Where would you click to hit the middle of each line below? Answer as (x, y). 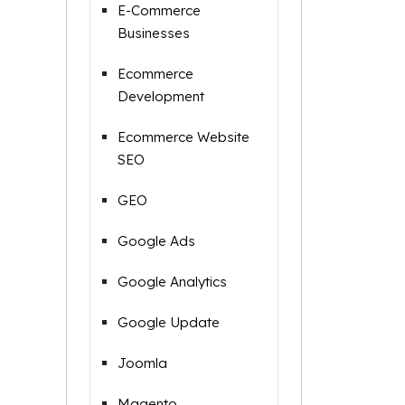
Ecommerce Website (184, 137)
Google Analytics (172, 282)
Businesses (154, 33)
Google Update (169, 322)
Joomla (142, 363)
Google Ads (156, 241)
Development (161, 96)
